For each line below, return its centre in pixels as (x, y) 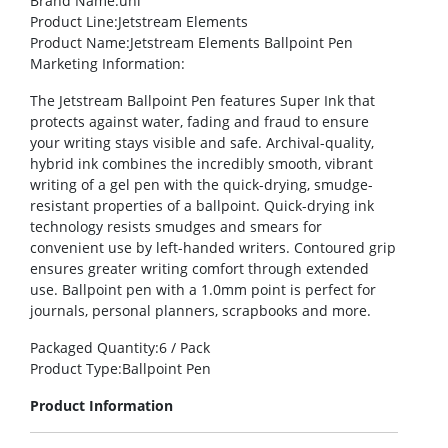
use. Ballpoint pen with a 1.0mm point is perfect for (203, 290)
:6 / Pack (182, 348)
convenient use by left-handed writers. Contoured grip (213, 248)
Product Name (78, 43)
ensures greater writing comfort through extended (199, 269)
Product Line (72, 22)
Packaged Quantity (92, 348)
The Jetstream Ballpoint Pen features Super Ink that (202, 101)
